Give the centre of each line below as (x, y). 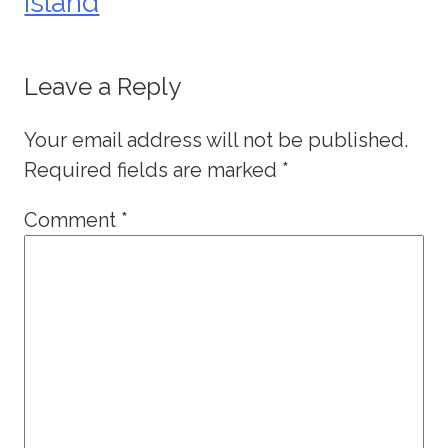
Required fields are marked (153, 170)
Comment (73, 220)
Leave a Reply (103, 87)
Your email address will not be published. (216, 140)
